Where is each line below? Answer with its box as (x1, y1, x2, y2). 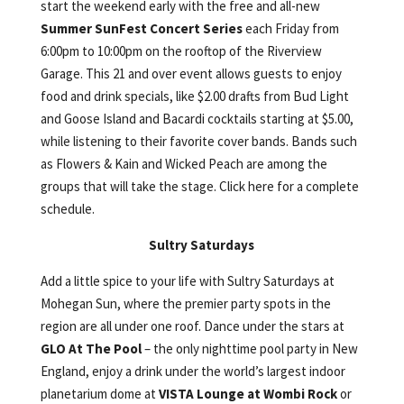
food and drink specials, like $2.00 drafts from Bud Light (40, 87, 349, 105)
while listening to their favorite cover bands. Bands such (40, 132, 357, 150)
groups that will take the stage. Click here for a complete (40, 177, 359, 195)
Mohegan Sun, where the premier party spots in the (40, 294, 331, 312)
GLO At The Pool (40, 339, 142, 357)
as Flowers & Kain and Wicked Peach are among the (40, 154, 327, 172)
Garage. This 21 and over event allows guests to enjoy (40, 64, 342, 82)
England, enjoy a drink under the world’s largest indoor (40, 362, 345, 380)
